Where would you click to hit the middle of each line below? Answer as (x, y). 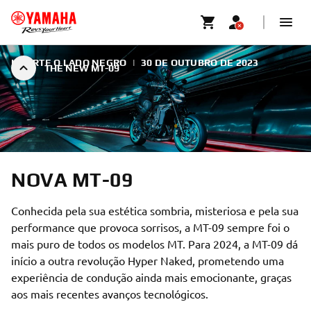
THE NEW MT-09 (82, 68)
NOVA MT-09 (72, 180)
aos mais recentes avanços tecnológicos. (110, 294)
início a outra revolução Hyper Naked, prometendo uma (148, 260)
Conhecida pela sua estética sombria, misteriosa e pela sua (155, 210)
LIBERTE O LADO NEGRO (69, 62)
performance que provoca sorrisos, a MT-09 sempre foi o (150, 227)
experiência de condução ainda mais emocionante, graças (151, 277)
